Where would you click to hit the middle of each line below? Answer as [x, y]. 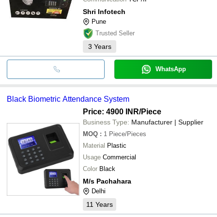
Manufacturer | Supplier [167, 122]
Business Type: [106, 122]
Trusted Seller [115, 33]
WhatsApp [170, 69]
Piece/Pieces [128, 134]
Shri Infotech [104, 11]
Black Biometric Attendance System [68, 99]
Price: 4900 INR [111, 111]
